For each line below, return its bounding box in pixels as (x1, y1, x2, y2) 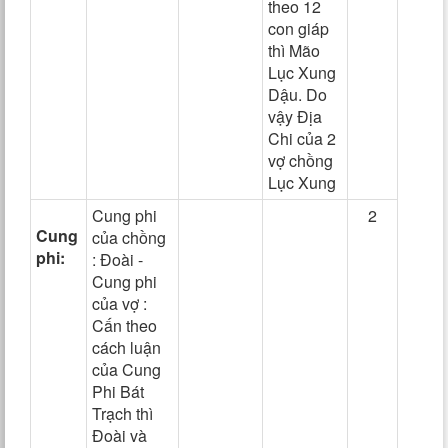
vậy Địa (268, 105, 322, 128)
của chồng (92, 226, 166, 249)
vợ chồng (268, 149, 333, 172)
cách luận (92, 336, 161, 359)
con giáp (268, 17, 329, 40)
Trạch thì (92, 402, 153, 425)
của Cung (92, 358, 161, 381)
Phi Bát (92, 380, 144, 403)
